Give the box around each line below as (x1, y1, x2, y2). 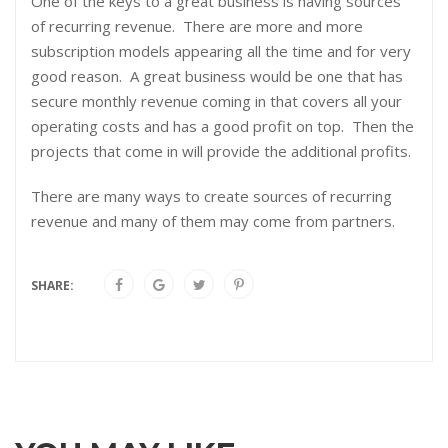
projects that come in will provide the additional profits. (31, 141, 411, 162)
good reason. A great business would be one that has (31, 66, 403, 87)
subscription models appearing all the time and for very (31, 41, 411, 62)
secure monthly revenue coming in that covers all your (31, 91, 402, 112)
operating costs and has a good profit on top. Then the (31, 116, 414, 137)
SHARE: (31, 277, 74, 295)
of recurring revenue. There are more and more (31, 16, 363, 37)
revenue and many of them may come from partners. (31, 211, 395, 232)
